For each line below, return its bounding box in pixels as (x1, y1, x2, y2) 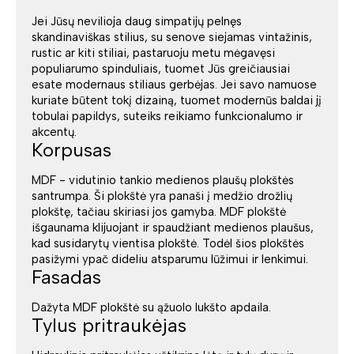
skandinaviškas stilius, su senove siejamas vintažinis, (32, 30, 312, 45)
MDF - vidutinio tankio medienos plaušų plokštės (32, 173, 294, 188)
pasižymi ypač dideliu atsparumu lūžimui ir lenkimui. (32, 252, 308, 267)
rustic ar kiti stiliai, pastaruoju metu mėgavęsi (32, 46, 275, 61)
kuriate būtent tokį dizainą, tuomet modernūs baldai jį (32, 93, 322, 108)
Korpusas (32, 138, 111, 162)
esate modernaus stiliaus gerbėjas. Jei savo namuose (32, 77, 317, 92)
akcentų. (32, 125, 77, 140)
